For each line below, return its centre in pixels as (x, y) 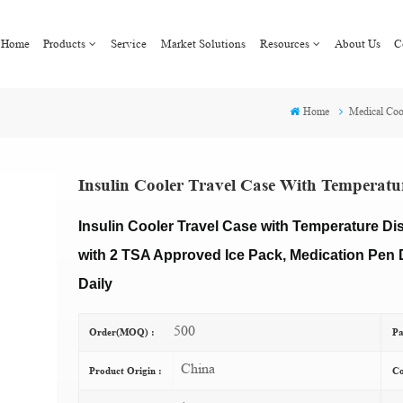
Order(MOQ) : (122, 332)
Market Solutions (204, 43)
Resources (284, 43)
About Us (357, 43)
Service (129, 43)
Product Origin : (126, 371)
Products (65, 43)
